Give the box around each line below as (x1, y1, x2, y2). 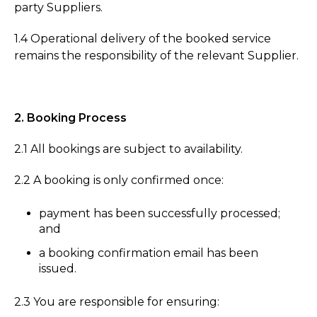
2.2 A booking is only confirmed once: (14, 173, 224, 188)
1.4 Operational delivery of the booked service (14, 32, 271, 46)
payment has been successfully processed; (39, 207, 281, 221)
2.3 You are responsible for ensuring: (14, 294, 219, 309)
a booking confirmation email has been (39, 246, 259, 260)
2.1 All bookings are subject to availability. (14, 142, 243, 156)
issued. (39, 261, 77, 275)
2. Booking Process (14, 111, 127, 125)
